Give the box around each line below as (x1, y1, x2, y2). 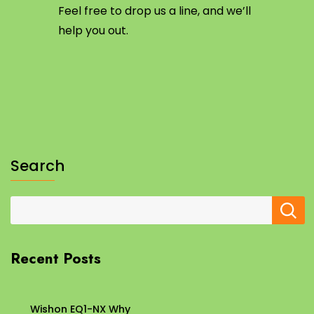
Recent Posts (11, 248, 101, 269)
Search (11, 156, 64, 176)
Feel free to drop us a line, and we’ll (58, 3, 251, 19)
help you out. (58, 22, 128, 39)
